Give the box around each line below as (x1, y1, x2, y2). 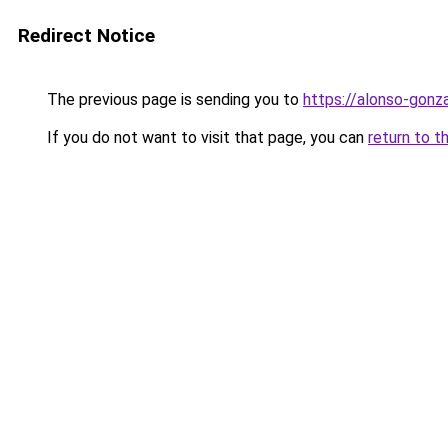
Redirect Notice (18, 24, 155, 47)
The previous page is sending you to (43, 90, 303, 109)
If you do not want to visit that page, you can (43, 128, 368, 147)
